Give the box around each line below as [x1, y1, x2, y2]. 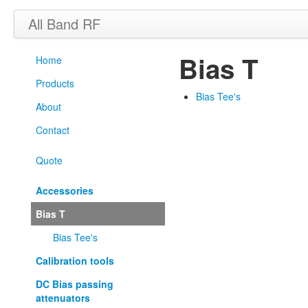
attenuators [36, 291, 90, 305]
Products [36, 76, 74, 90]
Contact [36, 123, 69, 137]
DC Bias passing [36, 277, 113, 291]
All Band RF [28, 14, 100, 34]
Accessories [36, 184, 93, 197]
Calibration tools [36, 254, 114, 267]
